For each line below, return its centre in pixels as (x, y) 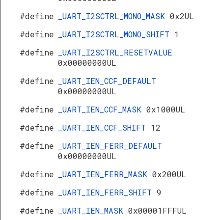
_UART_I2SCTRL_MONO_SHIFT (116, 34)
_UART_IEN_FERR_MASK (105, 174)
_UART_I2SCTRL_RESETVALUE (115, 52)
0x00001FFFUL (157, 210)
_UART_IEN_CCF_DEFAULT (107, 81)
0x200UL (169, 174)
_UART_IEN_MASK (93, 210)
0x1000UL (166, 109)
